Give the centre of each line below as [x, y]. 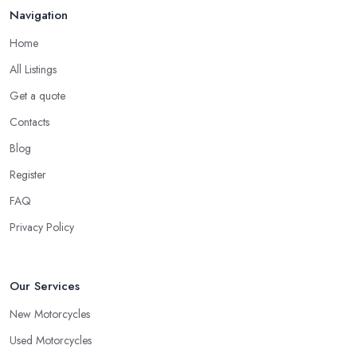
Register [28, 174]
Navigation [39, 15]
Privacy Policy [42, 227]
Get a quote [37, 95]
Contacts [29, 122]
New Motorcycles [50, 314]
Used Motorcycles [51, 340]
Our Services [45, 286]
